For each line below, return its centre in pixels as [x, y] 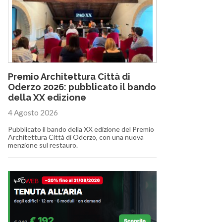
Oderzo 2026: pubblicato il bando [82, 87]
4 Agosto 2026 [33, 112]
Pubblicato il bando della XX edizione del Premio [81, 129]
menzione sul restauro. [43, 145]
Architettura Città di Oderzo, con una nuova [76, 137]
